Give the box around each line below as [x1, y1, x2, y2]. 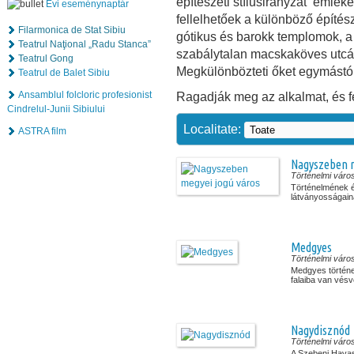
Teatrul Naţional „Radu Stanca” [18, 39, 151, 50]
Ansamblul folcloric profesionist [18, 89, 152, 100]
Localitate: [183, 122, 244, 136]
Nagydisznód [291, 323, 350, 337]
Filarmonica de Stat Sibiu [18, 24, 126, 36]
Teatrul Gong [18, 53, 73, 64]
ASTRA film [18, 126, 66, 137]
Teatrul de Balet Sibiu [18, 67, 110, 78]
